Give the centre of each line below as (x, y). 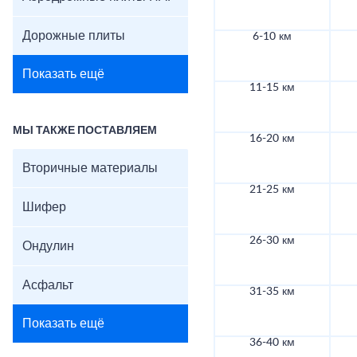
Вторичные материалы (90, 168)
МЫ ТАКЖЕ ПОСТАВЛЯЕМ (85, 131)
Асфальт (48, 285)
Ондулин (48, 246)
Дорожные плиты (74, 36)
